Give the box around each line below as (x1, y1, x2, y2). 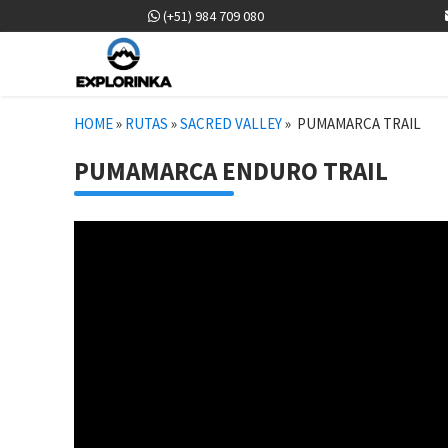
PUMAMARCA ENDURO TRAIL (73, 154, 388, 187)
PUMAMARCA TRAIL (293, 113, 421, 133)
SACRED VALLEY (179, 113, 282, 133)
